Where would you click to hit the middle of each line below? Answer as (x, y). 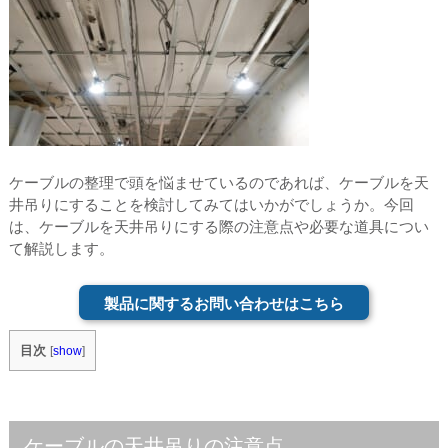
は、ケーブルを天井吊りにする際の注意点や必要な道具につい (218, 226)
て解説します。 (61, 248)
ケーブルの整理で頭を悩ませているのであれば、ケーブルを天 (218, 182)
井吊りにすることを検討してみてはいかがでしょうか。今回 (211, 204)
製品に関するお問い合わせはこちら (223, 303)
